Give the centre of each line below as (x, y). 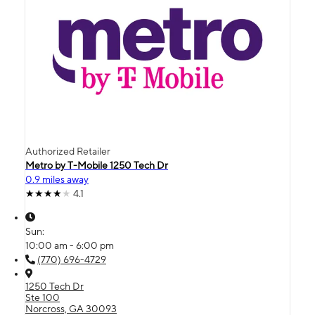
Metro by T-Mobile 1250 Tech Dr (97, 165)
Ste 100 (43, 297)
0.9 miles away (57, 179)
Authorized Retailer (68, 151)
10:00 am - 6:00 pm (70, 245)
